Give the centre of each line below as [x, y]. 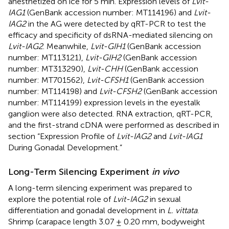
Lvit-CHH [105, 68]
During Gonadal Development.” [65, 147]
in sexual [164, 199]
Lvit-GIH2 [103, 57]
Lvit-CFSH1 [108, 80]
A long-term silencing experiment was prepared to [100, 188]
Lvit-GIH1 [108, 46]
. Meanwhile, [67, 46]
